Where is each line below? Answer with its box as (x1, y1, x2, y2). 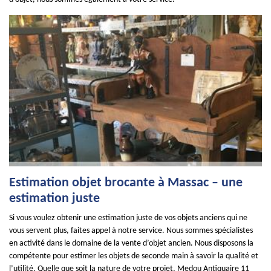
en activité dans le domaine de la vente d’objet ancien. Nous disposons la (9, 239, 253, 248)
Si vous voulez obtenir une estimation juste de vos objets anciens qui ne (9, 214, 247, 223)
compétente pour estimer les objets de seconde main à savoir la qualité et (9, 252, 258, 261)
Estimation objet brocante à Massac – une (9, 176, 243, 190)
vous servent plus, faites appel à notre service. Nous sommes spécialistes (9, 226, 253, 235)
